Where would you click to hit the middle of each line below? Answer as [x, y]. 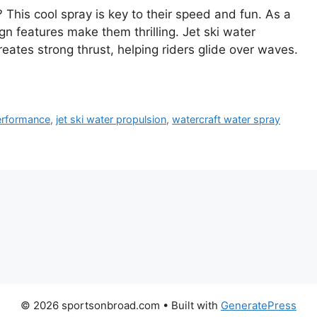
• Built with [190, 305]
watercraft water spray [226, 120]
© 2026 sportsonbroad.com [90, 305]
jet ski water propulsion [111, 120]
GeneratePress [259, 305]
